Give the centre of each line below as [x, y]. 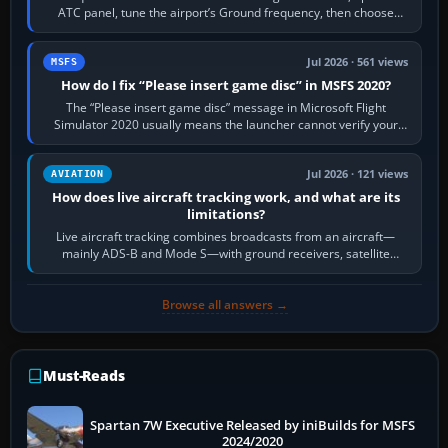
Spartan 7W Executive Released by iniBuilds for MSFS [253, 425]
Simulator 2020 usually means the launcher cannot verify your [225, 124]
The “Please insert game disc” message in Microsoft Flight [225, 107]
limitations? [225, 213]
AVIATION [77, 173]
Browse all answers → [224, 304]
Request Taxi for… [226, 29]
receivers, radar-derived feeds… [225, 270]
